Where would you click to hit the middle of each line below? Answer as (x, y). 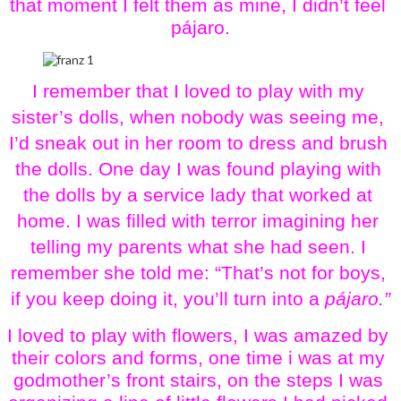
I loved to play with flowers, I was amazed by (198, 336)
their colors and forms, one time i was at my (198, 358)
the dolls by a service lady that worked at (198, 196)
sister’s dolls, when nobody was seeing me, (198, 118)
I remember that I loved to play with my (198, 92)
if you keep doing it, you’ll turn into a (168, 299)
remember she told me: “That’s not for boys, (198, 273)
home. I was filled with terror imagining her (198, 222)
